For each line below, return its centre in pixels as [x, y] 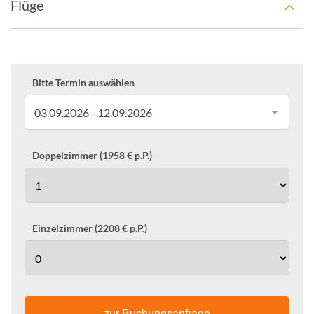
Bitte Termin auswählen [83, 82]
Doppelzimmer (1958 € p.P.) [92, 155]
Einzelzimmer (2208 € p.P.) [90, 228]
